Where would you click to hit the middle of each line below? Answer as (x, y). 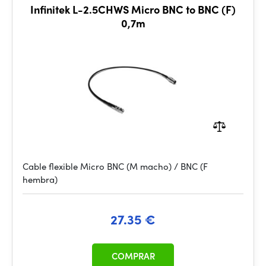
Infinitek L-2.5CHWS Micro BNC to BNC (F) (133, 9)
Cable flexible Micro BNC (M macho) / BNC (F (115, 166)
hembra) (40, 179)
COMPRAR (133, 256)
